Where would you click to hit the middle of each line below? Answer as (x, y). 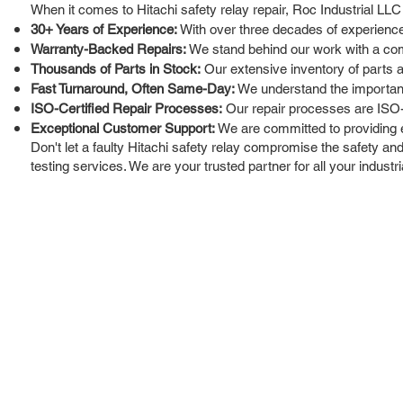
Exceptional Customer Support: (123, 128)
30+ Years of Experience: (104, 29)
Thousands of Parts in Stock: (116, 68)
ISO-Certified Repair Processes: (126, 108)
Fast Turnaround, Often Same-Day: (133, 88)
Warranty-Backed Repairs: (108, 49)
